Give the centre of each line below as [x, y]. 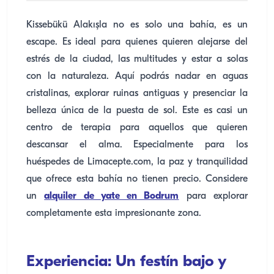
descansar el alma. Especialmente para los [137, 145]
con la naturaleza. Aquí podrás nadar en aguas [137, 76]
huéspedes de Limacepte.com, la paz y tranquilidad [137, 162]
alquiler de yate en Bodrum [112, 196]
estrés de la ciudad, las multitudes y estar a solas [137, 59]
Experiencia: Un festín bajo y [127, 262]
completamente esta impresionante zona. [114, 213]
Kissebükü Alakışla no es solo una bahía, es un [137, 25]
